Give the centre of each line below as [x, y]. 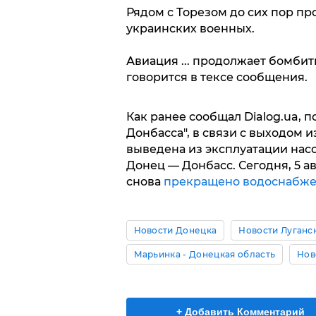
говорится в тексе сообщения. [217, 78]
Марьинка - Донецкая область [205, 255]
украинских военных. [190, 29]
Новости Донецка [175, 231]
